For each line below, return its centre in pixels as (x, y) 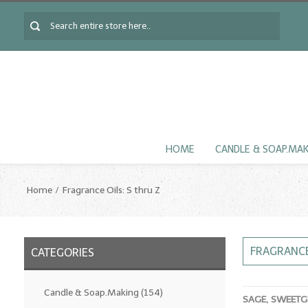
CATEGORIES (62, 253)
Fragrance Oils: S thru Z (112, 190)
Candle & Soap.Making (91, 292)
